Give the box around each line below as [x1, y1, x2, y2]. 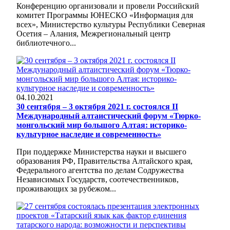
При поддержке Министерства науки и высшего [16, 147, 186, 156]
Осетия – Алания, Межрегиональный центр [16, 29, 170, 38]
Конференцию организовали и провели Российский [16, 1, 199, 10]
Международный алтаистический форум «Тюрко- [16, 111, 201, 120]
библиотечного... [16, 38, 76, 47]
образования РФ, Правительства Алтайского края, [16, 156, 193, 165]
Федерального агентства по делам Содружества [16, 165, 184, 175]
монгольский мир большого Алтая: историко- [16, 120, 187, 129]
